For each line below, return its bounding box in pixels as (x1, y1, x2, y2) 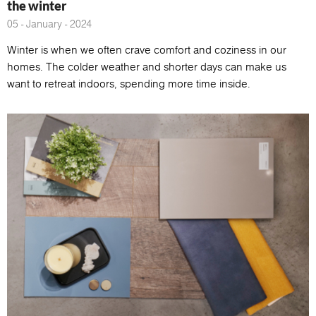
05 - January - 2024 (7, 16, 92, 31)
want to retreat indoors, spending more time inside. (7, 75, 250, 91)
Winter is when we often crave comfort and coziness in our (7, 42, 286, 57)
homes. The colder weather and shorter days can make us (7, 59, 286, 74)
